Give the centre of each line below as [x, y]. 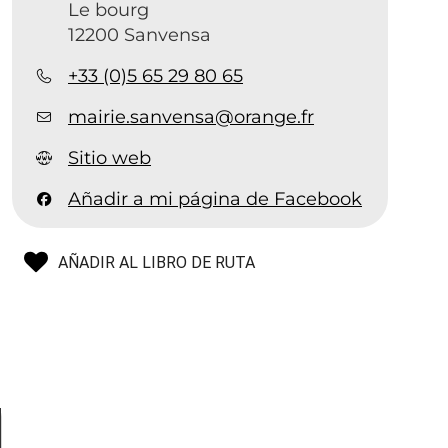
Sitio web [110, 158]
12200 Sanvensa [140, 35]
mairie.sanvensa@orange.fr [191, 117]
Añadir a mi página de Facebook [215, 199]
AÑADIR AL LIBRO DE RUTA [157, 262]
